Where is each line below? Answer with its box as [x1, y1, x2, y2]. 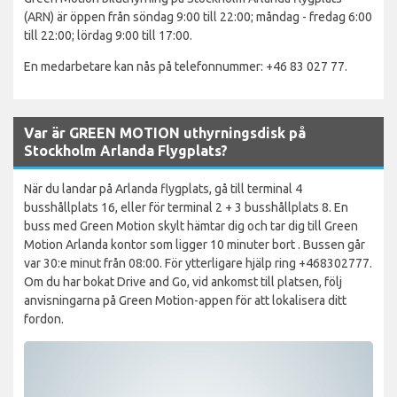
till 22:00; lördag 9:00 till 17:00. [24, 27, 192, 43]
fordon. [24, 311, 64, 326]
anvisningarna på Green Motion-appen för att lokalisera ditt [24, 292, 346, 307]
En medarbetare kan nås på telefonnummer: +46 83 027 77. [24, 58, 347, 74]
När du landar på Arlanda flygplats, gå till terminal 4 [24, 181, 302, 196]
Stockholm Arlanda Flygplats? [24, 142, 228, 159]
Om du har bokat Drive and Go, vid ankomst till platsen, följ [24, 274, 342, 289]
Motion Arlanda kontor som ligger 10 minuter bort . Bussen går [24, 237, 365, 252]
